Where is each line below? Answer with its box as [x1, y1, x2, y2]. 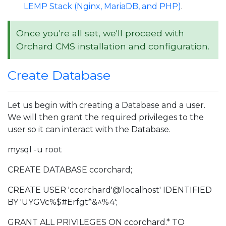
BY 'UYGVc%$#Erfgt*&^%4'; [8, 197, 118, 207]
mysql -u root [8, 145, 62, 154]
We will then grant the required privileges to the [8, 112, 204, 122]
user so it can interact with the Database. [8, 125, 171, 134]
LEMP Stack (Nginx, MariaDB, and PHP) [24, 2, 181, 11]
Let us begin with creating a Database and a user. [8, 100, 205, 110]
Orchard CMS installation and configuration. [16, 41, 209, 51]
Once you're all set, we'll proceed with [16, 28, 184, 38]
